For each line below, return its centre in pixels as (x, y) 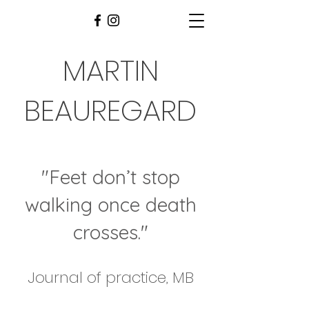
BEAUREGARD (110, 111)
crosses (105, 232)
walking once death (110, 205)
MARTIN (110, 71)
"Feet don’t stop (110, 177)
